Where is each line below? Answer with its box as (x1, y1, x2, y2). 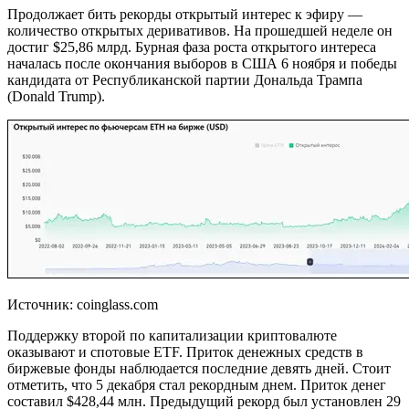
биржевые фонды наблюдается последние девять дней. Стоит (7, 360, 391, 376)
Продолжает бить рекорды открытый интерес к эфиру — (7, 5, 362, 22)
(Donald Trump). (7, 88, 105, 104)
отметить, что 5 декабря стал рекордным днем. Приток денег (7, 376, 386, 393)
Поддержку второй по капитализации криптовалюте (7, 327, 337, 343)
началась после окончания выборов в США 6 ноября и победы (7, 55, 397, 71)
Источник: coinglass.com (7, 296, 158, 312)
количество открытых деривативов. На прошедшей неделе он (7, 22, 393, 38)
